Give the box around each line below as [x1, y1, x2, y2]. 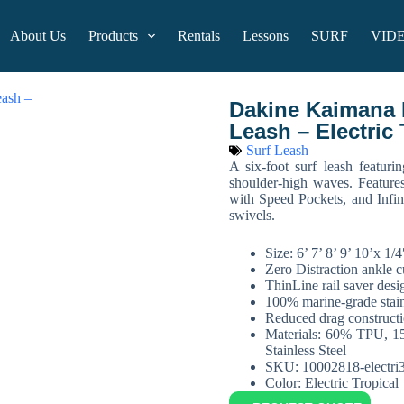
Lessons [243, 28, 289, 43]
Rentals [178, 28, 221, 43]
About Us [10, 28, 67, 43]
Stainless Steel [265, 343, 346, 358]
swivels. [229, 207, 275, 223]
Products [88, 28, 139, 43]
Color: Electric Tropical [265, 375, 399, 390]
